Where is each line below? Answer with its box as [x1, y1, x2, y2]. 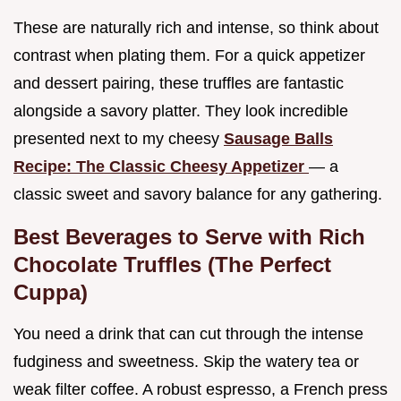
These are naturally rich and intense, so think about [13, 18, 379, 37]
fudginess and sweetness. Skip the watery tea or [13, 352, 359, 371]
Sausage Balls [224, 129, 333, 148]
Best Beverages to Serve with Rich [13, 224, 365, 249]
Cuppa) [13, 279, 88, 304]
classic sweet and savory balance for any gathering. [13, 184, 382, 203]
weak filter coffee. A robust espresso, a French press [13, 380, 388, 398]
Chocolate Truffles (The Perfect [13, 252, 331, 277]
